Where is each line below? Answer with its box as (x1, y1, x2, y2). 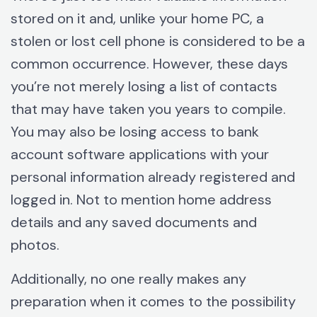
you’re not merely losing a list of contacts (11, 77, 277, 96)
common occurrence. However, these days (11, 54, 288, 74)
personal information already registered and (11, 168, 295, 187)
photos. (11, 236, 59, 255)
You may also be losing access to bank (11, 122, 259, 142)
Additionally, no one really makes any (11, 270, 246, 289)
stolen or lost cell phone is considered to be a (11, 32, 305, 51)
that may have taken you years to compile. (11, 100, 286, 119)
